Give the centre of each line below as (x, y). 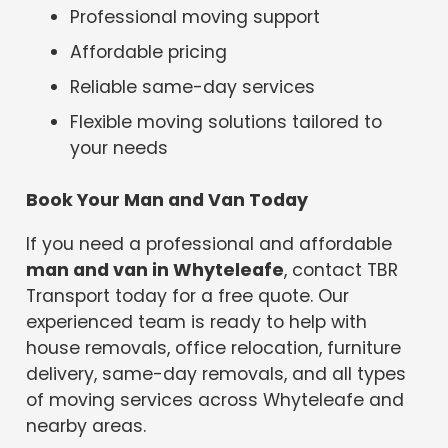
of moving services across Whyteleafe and (215, 399)
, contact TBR (341, 269)
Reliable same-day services (193, 86)
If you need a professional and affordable (209, 243)
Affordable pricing (149, 52)
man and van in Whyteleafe (155, 269)
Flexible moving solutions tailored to (226, 121)
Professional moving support (195, 17)
